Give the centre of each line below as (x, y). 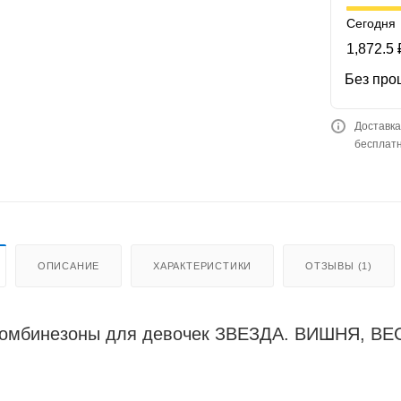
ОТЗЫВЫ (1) (339, 265)
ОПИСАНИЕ (68, 265)
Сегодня (371, 23)
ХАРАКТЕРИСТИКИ (203, 265)
